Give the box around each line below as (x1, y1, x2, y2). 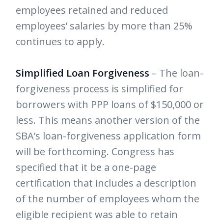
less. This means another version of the (16, 113, 200, 127)
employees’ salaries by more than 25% (16, 19, 192, 33)
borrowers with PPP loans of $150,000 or (16, 98, 204, 111)
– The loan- (149, 66, 203, 80)
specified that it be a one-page (16, 161, 156, 174)
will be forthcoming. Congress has (16, 145, 174, 159)
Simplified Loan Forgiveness (16, 66, 149, 80)
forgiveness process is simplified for (16, 82, 183, 96)
